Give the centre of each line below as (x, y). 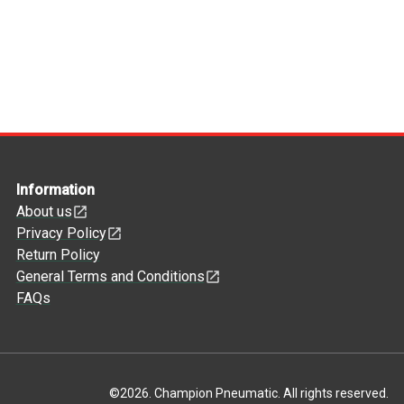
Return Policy (58, 255)
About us (44, 211)
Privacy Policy (61, 233)
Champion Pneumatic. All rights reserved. (271, 393)
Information (55, 190)
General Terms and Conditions (110, 276)
